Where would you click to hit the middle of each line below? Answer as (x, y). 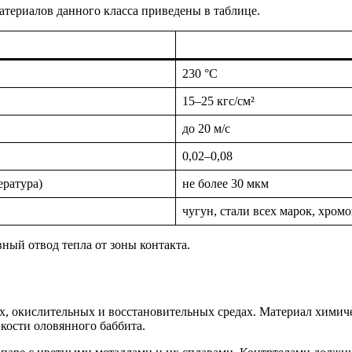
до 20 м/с (206, 129)
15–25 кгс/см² (218, 101)
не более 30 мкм (225, 184)
